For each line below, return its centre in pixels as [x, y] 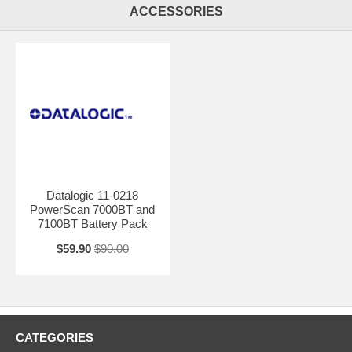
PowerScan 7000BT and [93, 209]
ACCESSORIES [176, 11]
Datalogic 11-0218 [93, 195]
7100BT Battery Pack [92, 223]
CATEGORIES [55, 337]
